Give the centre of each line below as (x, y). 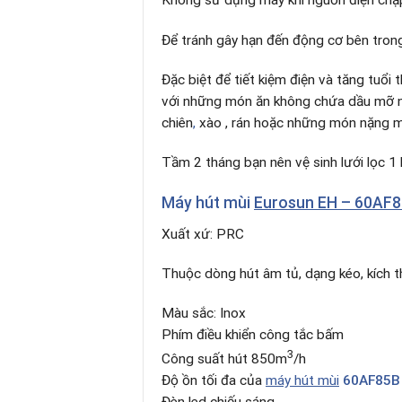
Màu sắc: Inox (204, 314)
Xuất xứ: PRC (203, 234)
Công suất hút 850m (224, 359)
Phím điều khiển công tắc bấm (253, 335)
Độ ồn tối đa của (214, 381)
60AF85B (371, 381)
